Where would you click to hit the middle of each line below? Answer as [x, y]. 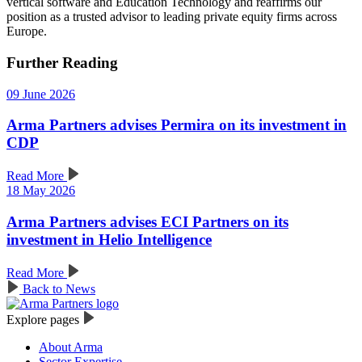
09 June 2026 [41, 94]
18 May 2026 [41, 191]
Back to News [57, 288]
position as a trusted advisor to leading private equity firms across [172, 17]
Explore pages [44, 319]
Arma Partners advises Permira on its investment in [177, 125]
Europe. [27, 32]
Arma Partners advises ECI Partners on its [147, 221]
